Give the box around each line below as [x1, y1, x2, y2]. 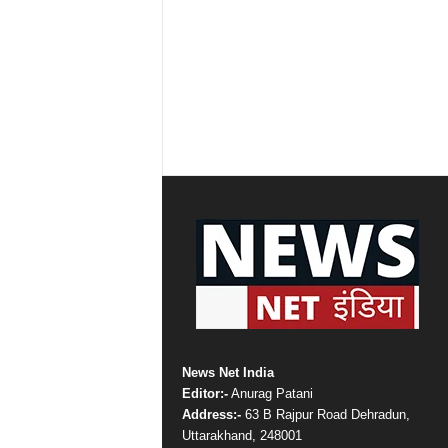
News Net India [181, 364, 274, 380]
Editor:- [181, 385, 228, 401]
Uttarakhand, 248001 [181, 427, 302, 443]
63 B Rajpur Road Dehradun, [240, 406, 410, 422]
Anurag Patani [227, 385, 313, 401]
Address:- [181, 406, 241, 422]
